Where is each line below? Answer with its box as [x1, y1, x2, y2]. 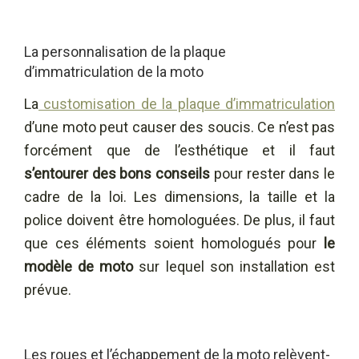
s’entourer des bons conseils [24, 165, 211, 183]
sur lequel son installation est [139, 258, 336, 276]
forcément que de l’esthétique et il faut [24, 142, 335, 159]
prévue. [24, 281, 71, 299]
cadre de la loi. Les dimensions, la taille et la [24, 188, 335, 206]
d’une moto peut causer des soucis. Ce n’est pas [24, 119, 335, 136]
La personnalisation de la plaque [24, 42, 226, 60]
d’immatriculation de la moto [24, 63, 204, 80]
